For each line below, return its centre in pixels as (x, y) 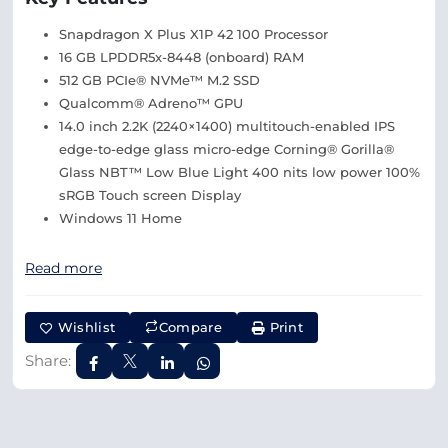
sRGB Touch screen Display (150, 195)
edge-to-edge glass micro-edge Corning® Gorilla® (226, 149)
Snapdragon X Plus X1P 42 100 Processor (193, 34)
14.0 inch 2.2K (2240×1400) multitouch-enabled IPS (227, 126)
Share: (48, 360)
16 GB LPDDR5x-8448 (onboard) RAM (181, 57)
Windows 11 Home (120, 218)
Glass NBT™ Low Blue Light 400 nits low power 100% (239, 172)
